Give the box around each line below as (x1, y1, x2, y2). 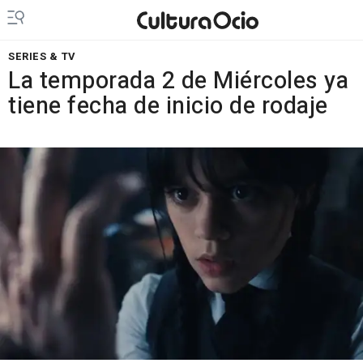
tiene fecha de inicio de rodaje (8, 89, 328, 123)
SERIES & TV (8, 49, 76, 64)
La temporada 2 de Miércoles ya (8, 64, 348, 98)
